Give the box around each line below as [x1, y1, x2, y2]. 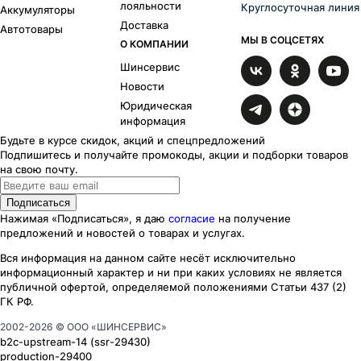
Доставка [120, 19, 169, 32]
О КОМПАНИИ [120, 38, 189, 51]
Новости [120, 80, 165, 93]
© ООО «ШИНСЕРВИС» [53, 321, 167, 334]
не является [279, 266, 342, 280]
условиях [225, 266, 276, 280]
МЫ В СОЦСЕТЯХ [240, 34, 324, 47]
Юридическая [120, 99, 193, 113]
